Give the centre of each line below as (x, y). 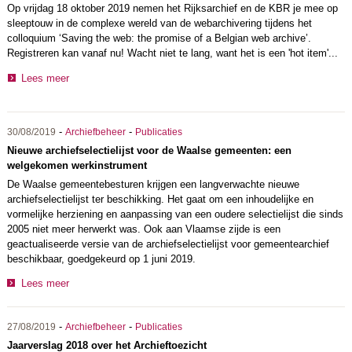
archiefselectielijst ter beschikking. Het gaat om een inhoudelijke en (160, 199)
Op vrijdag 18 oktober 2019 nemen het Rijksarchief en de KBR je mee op (172, 8)
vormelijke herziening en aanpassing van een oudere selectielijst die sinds (175, 214)
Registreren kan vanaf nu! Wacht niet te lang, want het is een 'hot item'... (172, 53)
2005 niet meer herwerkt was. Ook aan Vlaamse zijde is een (143, 229)
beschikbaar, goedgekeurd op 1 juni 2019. (101, 258)
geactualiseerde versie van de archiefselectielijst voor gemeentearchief (168, 244)
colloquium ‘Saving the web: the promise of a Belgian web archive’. (159, 38)
